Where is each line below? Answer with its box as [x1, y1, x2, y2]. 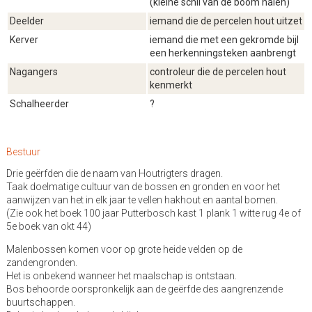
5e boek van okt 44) [6, 221, 91, 232]
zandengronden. [6, 257, 77, 268]
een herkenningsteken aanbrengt [149, 47, 296, 58]
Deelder [9, 15, 44, 26]
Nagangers [9, 66, 58, 77]
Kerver [9, 34, 38, 45]
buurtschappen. [6, 297, 75, 308]
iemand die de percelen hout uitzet [149, 15, 302, 26]
